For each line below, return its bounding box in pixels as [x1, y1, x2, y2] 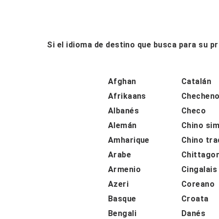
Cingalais [181, 164, 218, 174]
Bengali [108, 208, 137, 218]
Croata [181, 194, 209, 203]
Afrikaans [108, 91, 146, 101]
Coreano [181, 179, 215, 189]
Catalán [181, 76, 212, 86]
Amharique [108, 135, 150, 145]
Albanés [108, 106, 139, 115]
